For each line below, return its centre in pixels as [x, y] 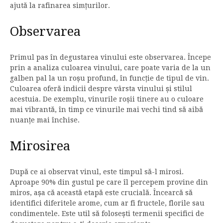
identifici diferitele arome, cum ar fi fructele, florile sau [107, 203]
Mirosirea [40, 146]
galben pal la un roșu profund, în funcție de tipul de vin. [110, 78]
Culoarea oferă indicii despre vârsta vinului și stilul [101, 89]
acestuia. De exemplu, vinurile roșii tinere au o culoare [107, 99]
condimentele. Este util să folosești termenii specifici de [107, 214]
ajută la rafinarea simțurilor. [60, 6]
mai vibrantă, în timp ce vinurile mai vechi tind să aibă [107, 110]
